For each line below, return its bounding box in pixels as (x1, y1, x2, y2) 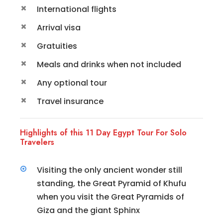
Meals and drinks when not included (37, 58, 181, 70)
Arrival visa (37, 21, 81, 33)
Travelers (20, 136, 54, 148)
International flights (37, 3, 116, 15)
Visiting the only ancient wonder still (37, 164, 182, 176)
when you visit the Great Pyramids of (37, 191, 184, 203)
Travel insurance (37, 95, 104, 107)
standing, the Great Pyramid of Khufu (37, 177, 186, 189)
